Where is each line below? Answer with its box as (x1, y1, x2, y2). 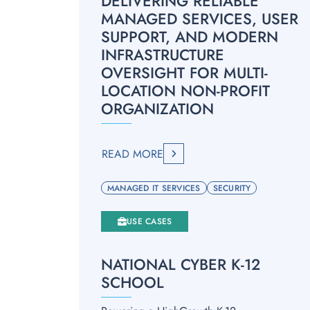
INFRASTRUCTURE (101, 44, 224, 66)
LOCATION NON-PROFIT (101, 80, 270, 102)
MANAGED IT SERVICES (107, 181, 201, 194)
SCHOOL (101, 271, 164, 293)
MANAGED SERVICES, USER (101, 8, 298, 30)
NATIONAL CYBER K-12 (101, 253, 260, 275)
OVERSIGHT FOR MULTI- (101, 62, 268, 84)
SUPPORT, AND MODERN (101, 26, 278, 48)
